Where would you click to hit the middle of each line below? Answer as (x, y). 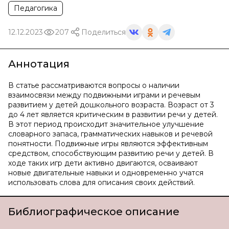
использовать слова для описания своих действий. (101, 182)
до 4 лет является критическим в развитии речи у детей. (113, 114)
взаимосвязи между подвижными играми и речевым (104, 95)
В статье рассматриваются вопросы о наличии (94, 85)
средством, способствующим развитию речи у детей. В (111, 153)
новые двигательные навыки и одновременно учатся (106, 173)
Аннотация (39, 64)
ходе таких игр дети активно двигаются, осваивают (103, 163)
